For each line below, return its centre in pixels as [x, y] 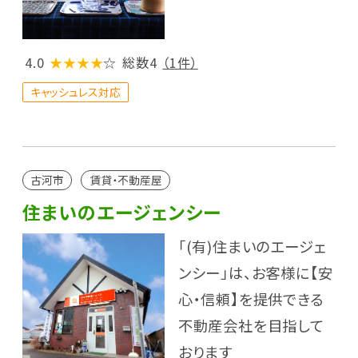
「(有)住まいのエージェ [252, 247]
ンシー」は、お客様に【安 [255, 273]
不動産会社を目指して [251, 326]
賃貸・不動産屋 [125, 179]
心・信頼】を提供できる [251, 299]
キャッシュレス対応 [75, 91]
